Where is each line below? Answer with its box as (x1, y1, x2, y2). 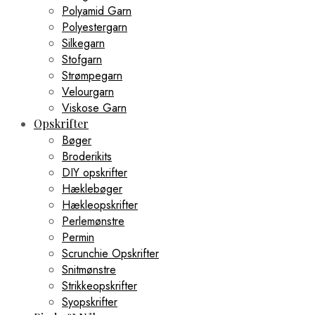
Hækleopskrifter (62, 196, 138, 213)
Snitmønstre (62, 261, 116, 278)
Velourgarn (62, 83, 114, 100)
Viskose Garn (62, 99, 127, 116)
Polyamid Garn (62, 2, 131, 19)
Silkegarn (62, 34, 105, 51)
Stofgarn (62, 51, 102, 67)
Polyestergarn (62, 18, 127, 35)
